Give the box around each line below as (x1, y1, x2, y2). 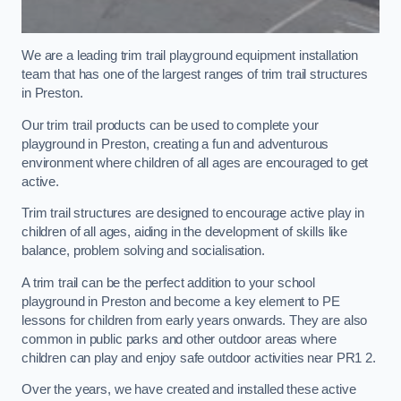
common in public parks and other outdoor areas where (21, 331, 337, 346)
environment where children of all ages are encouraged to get (21, 155, 369, 170)
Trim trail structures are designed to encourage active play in (21, 206, 364, 221)
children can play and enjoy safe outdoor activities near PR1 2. (21, 350, 376, 365)
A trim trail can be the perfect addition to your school (21, 275, 316, 290)
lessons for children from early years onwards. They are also (21, 312, 368, 328)
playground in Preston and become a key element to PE (21, 294, 340, 309)
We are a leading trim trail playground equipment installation (21, 47, 359, 63)
